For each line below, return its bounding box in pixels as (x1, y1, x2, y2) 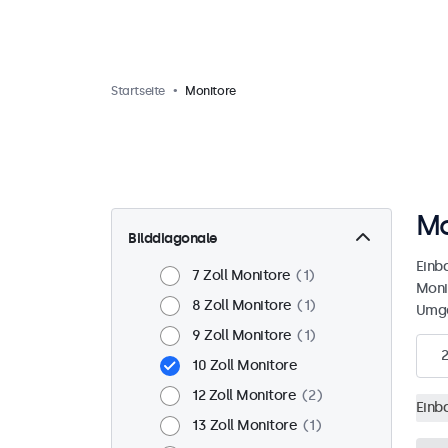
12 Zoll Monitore (192, 387, 296, 404)
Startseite (111, 84, 165, 98)
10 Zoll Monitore (192, 357, 297, 374)
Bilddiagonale (128, 230, 218, 247)
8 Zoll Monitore (192, 297, 292, 314)
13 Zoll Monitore (192, 417, 297, 434)
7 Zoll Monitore (192, 267, 291, 284)
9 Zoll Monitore (192, 327, 292, 344)
